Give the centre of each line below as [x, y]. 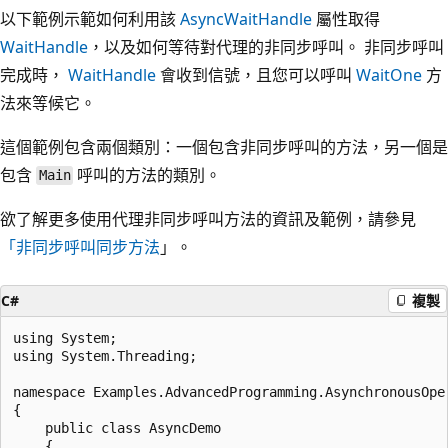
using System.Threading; [105, 355]
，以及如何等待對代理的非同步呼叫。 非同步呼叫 [266, 46]
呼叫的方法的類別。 [147, 174]
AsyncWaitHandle [246, 18]
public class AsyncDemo [117, 427]
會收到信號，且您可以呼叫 [256, 74]
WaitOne [389, 74]
